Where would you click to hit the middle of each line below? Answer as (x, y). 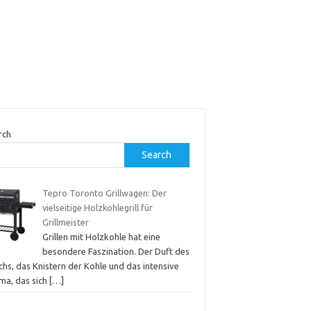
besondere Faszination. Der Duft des (116, 251)
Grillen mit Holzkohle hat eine (101, 236)
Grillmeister (65, 222)
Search (157, 154)
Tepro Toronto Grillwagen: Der (104, 193)
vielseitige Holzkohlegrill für (97, 207)
